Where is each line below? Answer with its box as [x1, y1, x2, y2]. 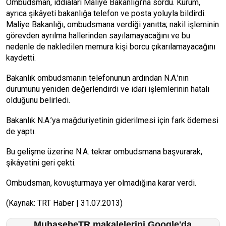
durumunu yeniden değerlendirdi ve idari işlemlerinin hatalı [6, 84, 209, 94]
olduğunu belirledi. [6, 95, 70, 105]
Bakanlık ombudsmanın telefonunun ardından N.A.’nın [6, 73, 189, 83]
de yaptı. [6, 127, 36, 136]
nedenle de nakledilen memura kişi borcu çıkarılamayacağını [6, 42, 215, 51]
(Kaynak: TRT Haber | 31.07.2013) [6, 198, 123, 208]
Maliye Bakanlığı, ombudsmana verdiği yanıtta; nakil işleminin [6, 20, 219, 29]
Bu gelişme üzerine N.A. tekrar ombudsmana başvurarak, [6, 147, 202, 156]
